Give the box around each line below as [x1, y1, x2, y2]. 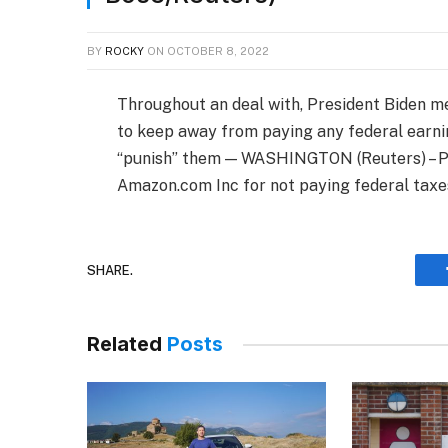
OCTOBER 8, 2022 [167, 45, 269, 57]
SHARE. [87, 262, 133, 278]
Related [87, 332, 167, 356]
